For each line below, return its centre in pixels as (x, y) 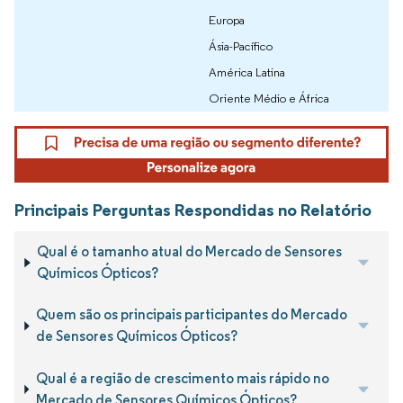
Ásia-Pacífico (241, 45)
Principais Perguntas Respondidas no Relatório (193, 209)
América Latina (247, 72)
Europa (227, 19)
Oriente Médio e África (269, 98)
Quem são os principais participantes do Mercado (192, 315)
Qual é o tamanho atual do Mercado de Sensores (190, 252)
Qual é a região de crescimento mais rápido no (182, 378)
